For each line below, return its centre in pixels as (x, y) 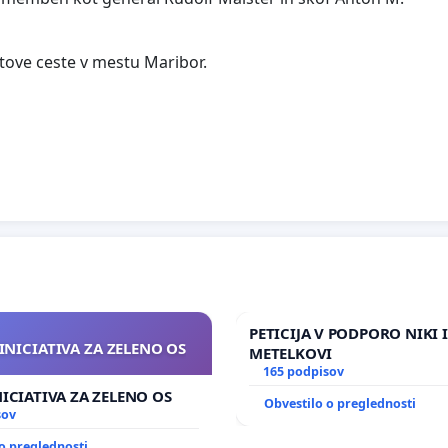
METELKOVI (291, 352)
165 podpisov (303, 371)
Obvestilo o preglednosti (340, 403)
